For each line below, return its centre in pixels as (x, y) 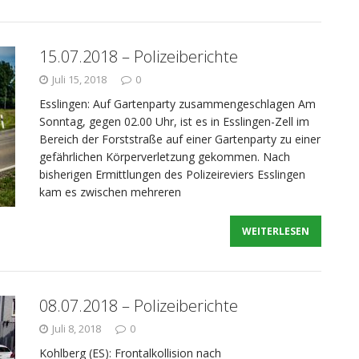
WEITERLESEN (276, 231)
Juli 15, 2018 (79, 79)
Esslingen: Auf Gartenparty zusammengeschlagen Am (177, 104)
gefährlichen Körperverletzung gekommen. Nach (165, 157)
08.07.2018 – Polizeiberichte (139, 306)
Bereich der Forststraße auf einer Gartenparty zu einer (180, 139)
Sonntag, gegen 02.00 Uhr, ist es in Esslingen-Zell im (174, 121)
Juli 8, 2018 (77, 329)
